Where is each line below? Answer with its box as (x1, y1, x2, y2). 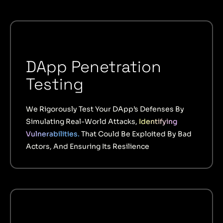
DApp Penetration (26, 56, 161, 77)
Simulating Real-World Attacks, (26, 116, 139, 126)
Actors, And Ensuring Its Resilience (26, 141, 149, 151)
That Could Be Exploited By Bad (81, 129, 192, 138)
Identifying (139, 116, 177, 126)
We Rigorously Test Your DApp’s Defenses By (26, 104, 184, 113)
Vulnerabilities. (26, 129, 81, 138)
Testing (26, 74, 84, 94)
